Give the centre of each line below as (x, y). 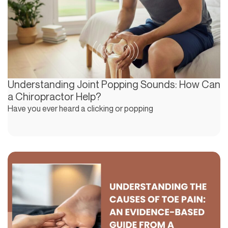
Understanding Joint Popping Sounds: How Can (114, 84)
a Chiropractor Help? (54, 96)
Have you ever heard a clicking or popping (80, 108)
